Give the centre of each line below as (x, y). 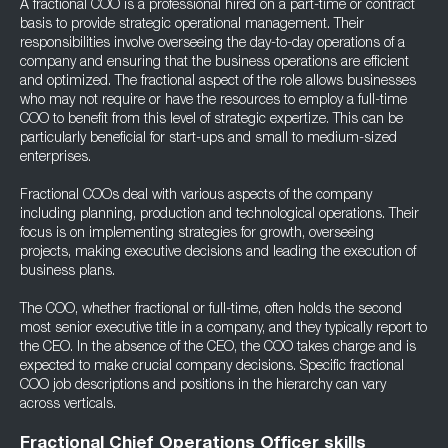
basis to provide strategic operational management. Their (192, 25)
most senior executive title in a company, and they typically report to (223, 329)
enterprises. (55, 158)
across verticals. (68, 405)
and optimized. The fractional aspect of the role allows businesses (218, 82)
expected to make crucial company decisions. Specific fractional (212, 367)
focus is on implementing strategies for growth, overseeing (197, 234)
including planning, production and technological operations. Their (219, 215)
